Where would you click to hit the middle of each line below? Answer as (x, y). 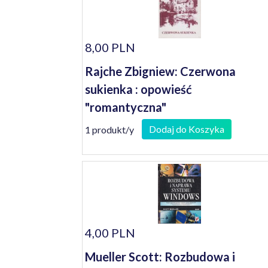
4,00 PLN (110, 233)
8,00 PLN (110, 47)
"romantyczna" (126, 107)
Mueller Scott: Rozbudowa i (160, 257)
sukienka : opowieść (138, 89)
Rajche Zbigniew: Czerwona (160, 71)
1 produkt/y (109, 129)
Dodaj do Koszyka (187, 129)
